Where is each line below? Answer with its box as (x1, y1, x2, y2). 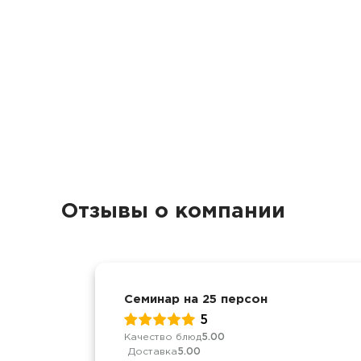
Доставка (128, 346, 177, 356)
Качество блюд (124, 332, 201, 342)
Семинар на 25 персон (124, 294, 268, 305)
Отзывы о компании (61, 202, 285, 221)
